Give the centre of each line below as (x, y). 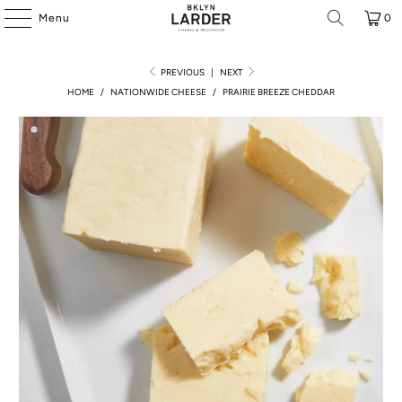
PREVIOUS (182, 72)
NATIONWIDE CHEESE (158, 92)
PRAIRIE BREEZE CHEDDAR (279, 92)
